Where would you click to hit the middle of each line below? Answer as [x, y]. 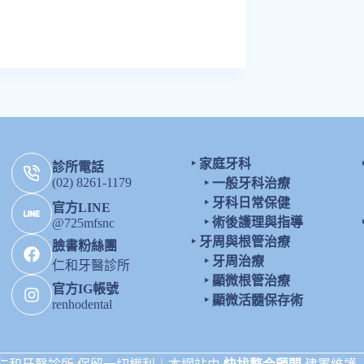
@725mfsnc [84, 223]
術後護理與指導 [257, 222]
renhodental [82, 304]
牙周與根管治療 [244, 242]
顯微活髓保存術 [257, 300]
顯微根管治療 [251, 281]
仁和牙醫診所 [91, 265]
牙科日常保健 [251, 203]
